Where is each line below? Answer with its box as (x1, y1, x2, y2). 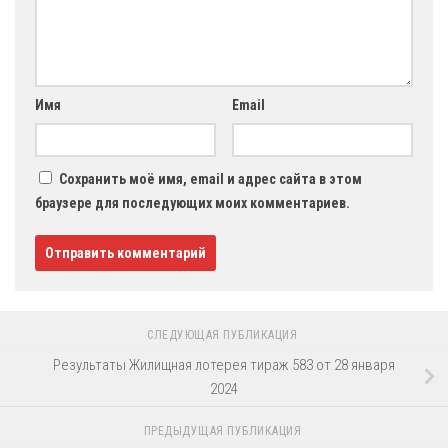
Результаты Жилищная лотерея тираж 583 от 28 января (53, 355, 395, 374)
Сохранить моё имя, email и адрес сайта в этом (59, 171, 362, 188)
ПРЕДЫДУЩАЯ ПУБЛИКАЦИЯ (143, 423, 305, 438)
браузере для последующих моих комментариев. (35, 195, 350, 212)
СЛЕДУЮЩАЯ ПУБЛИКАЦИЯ (147, 328, 301, 343)
